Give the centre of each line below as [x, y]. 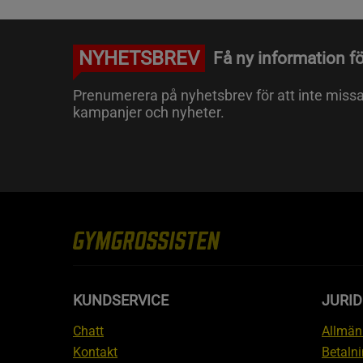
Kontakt [95, 352]
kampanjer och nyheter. [149, 113]
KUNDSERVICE [121, 301]
